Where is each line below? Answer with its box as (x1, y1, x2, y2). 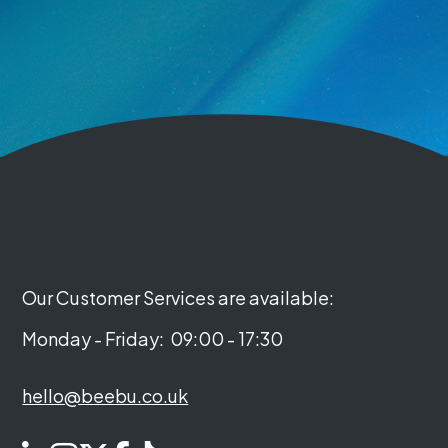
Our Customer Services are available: (22, 286, 335, 310)
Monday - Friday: (22, 327, 165, 351)
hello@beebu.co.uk (22, 384, 189, 408)
